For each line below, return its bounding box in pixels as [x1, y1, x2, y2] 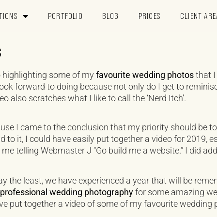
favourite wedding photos [96, 70, 194, 80]
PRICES [138, 11, 161, 21]
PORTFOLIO [48, 11, 83, 21]
